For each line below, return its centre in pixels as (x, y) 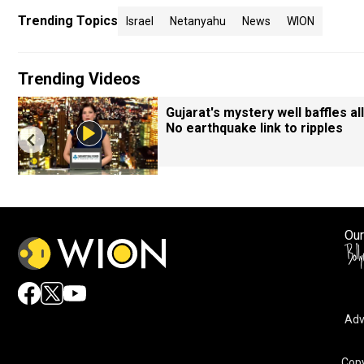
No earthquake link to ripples (254, 128)
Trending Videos (79, 79)
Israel (140, 21)
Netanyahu (198, 21)
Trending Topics (68, 21)
